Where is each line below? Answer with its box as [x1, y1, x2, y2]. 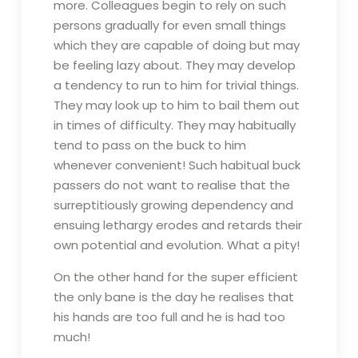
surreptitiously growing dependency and [53, 197, 293, 213]
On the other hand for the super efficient [53, 268, 298, 285]
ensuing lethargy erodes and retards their [53, 217, 302, 233]
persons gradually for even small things [53, 17, 286, 34]
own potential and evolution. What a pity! [53, 237, 300, 253]
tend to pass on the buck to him [53, 137, 246, 153]
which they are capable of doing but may [53, 37, 300, 54]
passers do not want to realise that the [53, 177, 290, 193]
